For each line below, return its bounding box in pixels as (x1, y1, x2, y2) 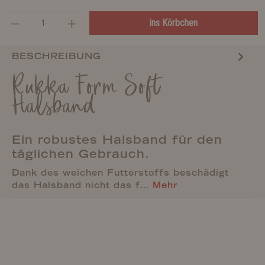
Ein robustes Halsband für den (12, 132, 222, 147)
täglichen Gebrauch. (12, 147, 150, 161)
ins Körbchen (149, 17, 198, 28)
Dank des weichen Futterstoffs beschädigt (12, 167, 229, 178)
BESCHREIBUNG (12, 50, 101, 62)
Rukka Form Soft (12, 71, 161, 105)
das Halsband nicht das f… (12, 180, 153, 190)
